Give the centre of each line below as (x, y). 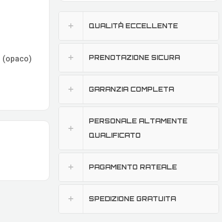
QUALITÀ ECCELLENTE (133, 26)
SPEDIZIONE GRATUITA (132, 199)
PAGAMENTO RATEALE (133, 167)
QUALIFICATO (115, 136)
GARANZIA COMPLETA (131, 89)
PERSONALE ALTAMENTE (138, 121)
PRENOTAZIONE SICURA (134, 58)
